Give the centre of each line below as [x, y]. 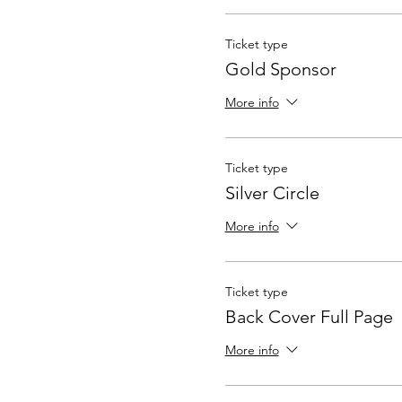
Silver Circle [272, 193]
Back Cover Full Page [309, 317]
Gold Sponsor [280, 69]
